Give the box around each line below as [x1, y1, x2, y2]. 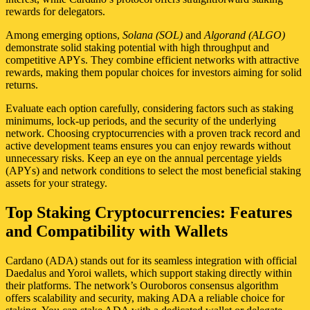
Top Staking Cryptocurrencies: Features [6, 203, 292, 221]
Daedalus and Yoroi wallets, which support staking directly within [6, 266, 292, 279]
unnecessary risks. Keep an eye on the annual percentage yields [6, 152, 282, 164]
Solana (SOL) [122, 28, 183, 41]
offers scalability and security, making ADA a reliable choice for [6, 291, 284, 304]
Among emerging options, [6, 28, 122, 41]
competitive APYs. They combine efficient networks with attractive [6, 53, 299, 66]
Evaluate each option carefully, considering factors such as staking [6, 102, 293, 114]
